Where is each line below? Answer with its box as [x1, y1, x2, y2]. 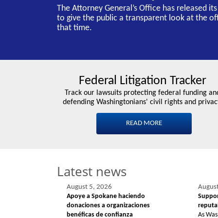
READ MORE [126, 120, 162, 127]
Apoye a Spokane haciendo [67, 193, 145, 200]
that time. [57, 23, 92, 33]
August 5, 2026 [67, 183, 112, 191]
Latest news [57, 163, 127, 181]
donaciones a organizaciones [67, 202, 150, 210]
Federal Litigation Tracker [78, 74, 206, 88]
